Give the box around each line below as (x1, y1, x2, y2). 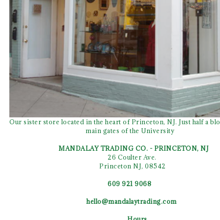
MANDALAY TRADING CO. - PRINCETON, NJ (58, 144, 209, 152)
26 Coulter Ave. (108, 153, 158, 161)
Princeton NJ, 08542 (99, 162, 166, 170)
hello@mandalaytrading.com (86, 197, 177, 205)
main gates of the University (85, 127, 174, 135)
